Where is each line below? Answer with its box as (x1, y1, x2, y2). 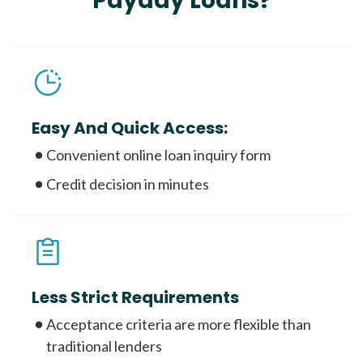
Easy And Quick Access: (32, 117, 228, 140)
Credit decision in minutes (46, 175, 209, 194)
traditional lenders (46, 337, 162, 356)
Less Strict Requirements (32, 286, 239, 310)
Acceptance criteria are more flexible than (46, 315, 311, 334)
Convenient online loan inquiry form (46, 146, 271, 164)
